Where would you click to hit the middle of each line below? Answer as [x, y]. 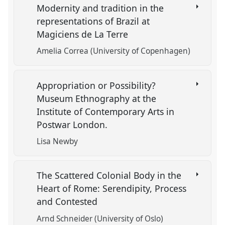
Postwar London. [74, 124]
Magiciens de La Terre [84, 34]
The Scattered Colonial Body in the [109, 176]
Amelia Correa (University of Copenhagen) [114, 51]
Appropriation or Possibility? [96, 85]
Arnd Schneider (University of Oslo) [100, 218]
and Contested [69, 202]
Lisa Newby [58, 141]
